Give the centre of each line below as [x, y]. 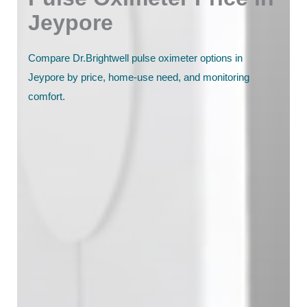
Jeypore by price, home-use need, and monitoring [138, 77]
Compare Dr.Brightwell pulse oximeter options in [135, 58]
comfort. [46, 96]
